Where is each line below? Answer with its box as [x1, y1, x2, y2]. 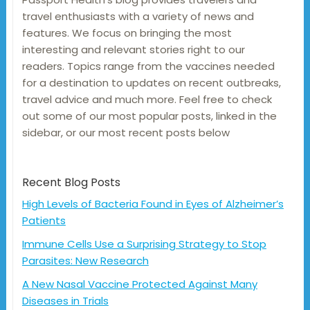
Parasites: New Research [21, 253, 149, 268]
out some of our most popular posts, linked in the [21, 109, 277, 124]
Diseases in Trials [21, 293, 109, 309]
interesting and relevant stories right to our [21, 42, 245, 57]
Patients [21, 213, 66, 228]
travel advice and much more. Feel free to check [21, 92, 272, 107]
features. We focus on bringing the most [21, 26, 232, 41]
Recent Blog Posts [21, 174, 120, 191]
